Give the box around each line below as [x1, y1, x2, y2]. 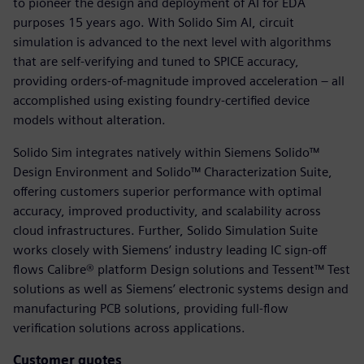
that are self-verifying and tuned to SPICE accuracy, [13, 53, 299, 69]
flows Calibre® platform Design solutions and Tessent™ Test [13, 261, 350, 277]
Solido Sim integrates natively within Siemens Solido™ [13, 144, 319, 160]
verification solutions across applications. [13, 319, 245, 336]
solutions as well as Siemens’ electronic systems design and [13, 280, 349, 297]
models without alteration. [13, 111, 166, 128]
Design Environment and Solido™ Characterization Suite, [13, 163, 332, 180]
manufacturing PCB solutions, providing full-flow [13, 300, 288, 316]
